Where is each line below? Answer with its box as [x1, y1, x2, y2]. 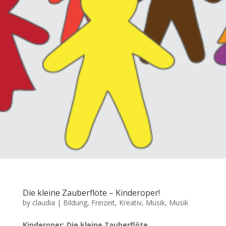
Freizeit [91, 198, 115, 207]
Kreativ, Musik [119, 198, 165, 207]
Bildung [63, 198, 87, 207]
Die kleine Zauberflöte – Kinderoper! [22, 187, 160, 198]
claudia [32, 198, 55, 207]
